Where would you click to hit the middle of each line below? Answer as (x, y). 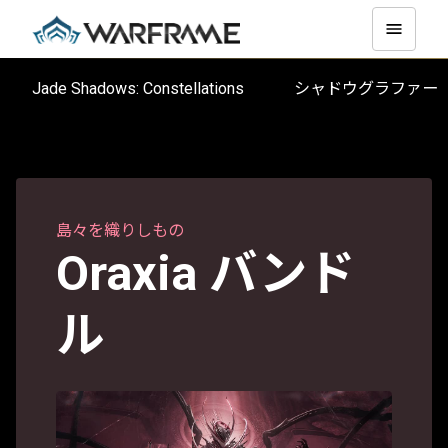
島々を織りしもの (120, 230)
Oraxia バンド (205, 273)
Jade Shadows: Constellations (147, 88)
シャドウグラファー (366, 88)
